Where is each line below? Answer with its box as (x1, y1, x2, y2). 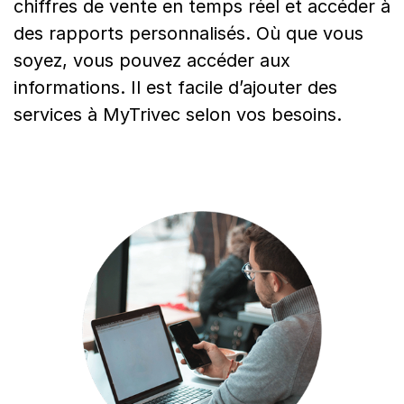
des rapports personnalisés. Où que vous (14, 23, 363, 44)
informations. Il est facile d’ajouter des (14, 77, 337, 98)
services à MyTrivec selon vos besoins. (14, 104, 342, 125)
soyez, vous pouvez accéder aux (14, 50, 290, 71)
